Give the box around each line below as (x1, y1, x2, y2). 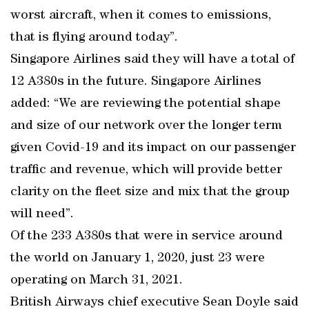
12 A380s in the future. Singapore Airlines (10, 75, 261, 89)
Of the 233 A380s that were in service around (10, 230, 283, 243)
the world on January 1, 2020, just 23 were (10, 252, 265, 266)
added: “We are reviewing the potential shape (10, 97, 281, 111)
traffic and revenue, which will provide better (10, 163, 282, 177)
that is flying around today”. (10, 31, 178, 45)
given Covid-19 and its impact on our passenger (10, 141, 296, 155)
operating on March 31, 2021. (10, 274, 183, 288)
